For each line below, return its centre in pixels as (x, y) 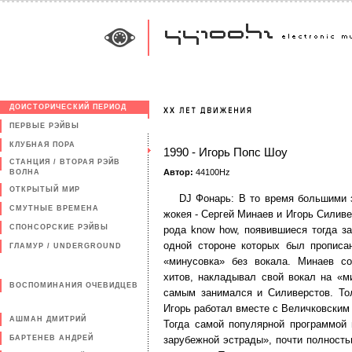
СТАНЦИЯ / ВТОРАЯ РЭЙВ (65, 162)
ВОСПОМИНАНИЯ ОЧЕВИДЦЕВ (74, 285)
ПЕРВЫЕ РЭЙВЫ (44, 126)
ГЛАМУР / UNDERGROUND (66, 246)
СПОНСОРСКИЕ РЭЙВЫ (59, 227)
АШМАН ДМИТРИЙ (48, 319)
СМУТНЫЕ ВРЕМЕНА (54, 208)
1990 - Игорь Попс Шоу (225, 152)
